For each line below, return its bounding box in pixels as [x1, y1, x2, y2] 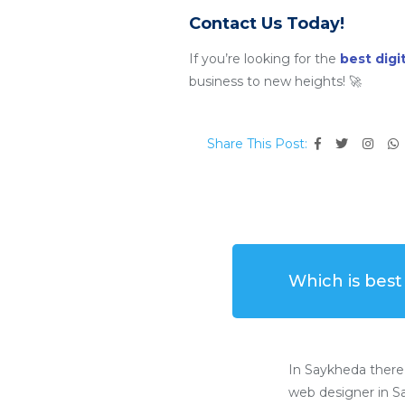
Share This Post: [207, 136, 307, 152]
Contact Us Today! [189, 14, 344, 33]
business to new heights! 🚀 [189, 73, 362, 89]
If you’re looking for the [189, 51, 340, 67]
